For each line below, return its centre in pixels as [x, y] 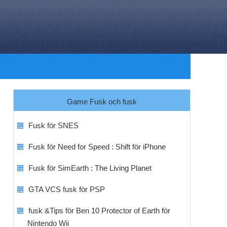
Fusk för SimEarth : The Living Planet [90, 168]
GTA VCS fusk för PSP [66, 189]
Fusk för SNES [53, 125]
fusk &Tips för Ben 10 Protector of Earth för [99, 211]
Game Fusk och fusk [102, 102]
